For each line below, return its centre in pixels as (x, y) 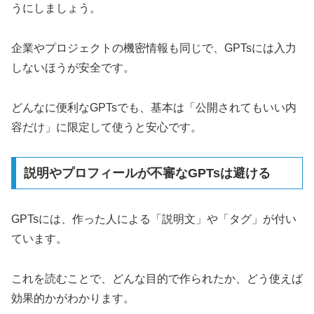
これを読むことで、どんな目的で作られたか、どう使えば (157, 278)
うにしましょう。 (56, 8)
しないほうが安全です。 (73, 67)
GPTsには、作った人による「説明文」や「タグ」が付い (154, 219)
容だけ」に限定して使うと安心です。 (107, 127)
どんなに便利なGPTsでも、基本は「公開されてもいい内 (154, 107)
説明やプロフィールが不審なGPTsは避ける (147, 173)
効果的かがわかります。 (73, 298)
